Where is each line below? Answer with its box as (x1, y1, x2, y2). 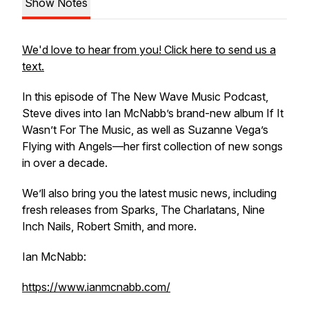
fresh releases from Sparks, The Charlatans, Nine (22, 203, 265, 217)
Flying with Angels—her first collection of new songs (22, 139, 283, 153)
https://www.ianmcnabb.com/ (22, 280, 170, 294)
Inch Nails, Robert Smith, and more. (22, 219, 197, 233)
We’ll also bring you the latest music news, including (22, 186, 277, 200)
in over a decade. (22, 156, 108, 170)
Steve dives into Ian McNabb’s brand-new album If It (22, 106, 283, 120)
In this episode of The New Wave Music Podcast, (22, 90, 268, 103)
